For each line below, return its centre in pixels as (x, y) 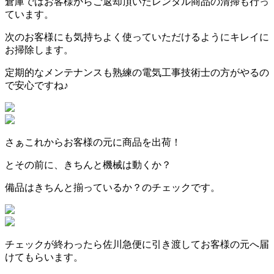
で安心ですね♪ (37, 85)
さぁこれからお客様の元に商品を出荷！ (93, 142)
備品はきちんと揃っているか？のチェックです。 (113, 187)
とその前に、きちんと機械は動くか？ (88, 165)
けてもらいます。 (44, 257)
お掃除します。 (39, 50)
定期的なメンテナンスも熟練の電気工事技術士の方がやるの (137, 72)
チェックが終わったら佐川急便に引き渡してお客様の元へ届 (137, 244)
